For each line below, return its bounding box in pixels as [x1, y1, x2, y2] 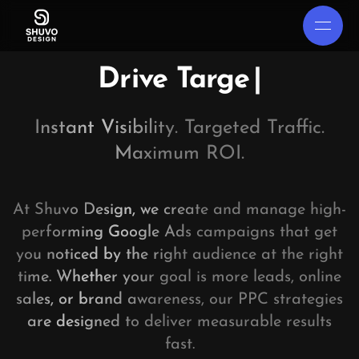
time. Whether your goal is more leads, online [18, 269, 341, 285]
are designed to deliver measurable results [27, 314, 332, 330]
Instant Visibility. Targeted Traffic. [34, 119, 325, 138]
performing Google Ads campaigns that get [22, 224, 337, 240]
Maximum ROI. [115, 144, 244, 163]
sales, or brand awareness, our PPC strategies [16, 292, 343, 308]
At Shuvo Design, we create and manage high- [13, 202, 346, 218]
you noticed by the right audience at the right [16, 247, 343, 263]
